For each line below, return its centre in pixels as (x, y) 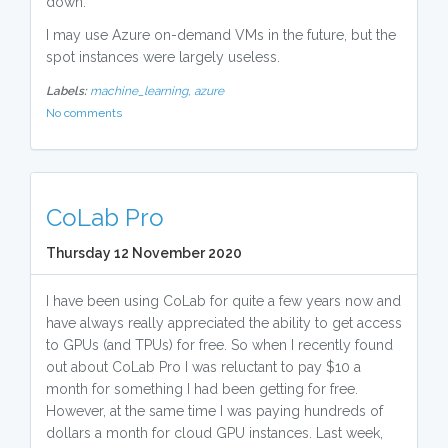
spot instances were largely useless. (163, 57)
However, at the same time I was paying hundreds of (214, 411)
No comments (84, 113)
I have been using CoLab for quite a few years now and (223, 301)
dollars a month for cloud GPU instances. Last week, (214, 433)
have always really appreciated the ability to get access (224, 323)
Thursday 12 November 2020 (144, 253)
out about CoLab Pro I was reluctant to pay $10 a (203, 367)
